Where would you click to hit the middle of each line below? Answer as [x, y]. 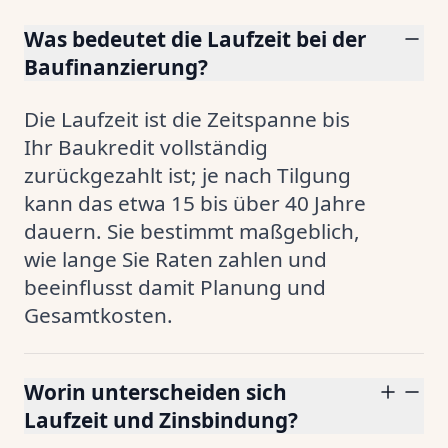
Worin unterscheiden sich [155, 392]
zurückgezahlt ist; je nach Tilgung [187, 175]
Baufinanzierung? [116, 67]
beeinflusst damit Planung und [175, 287]
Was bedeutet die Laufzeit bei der [195, 39]
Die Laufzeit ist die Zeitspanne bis [187, 119]
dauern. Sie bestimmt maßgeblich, [192, 231]
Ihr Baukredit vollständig [146, 147]
